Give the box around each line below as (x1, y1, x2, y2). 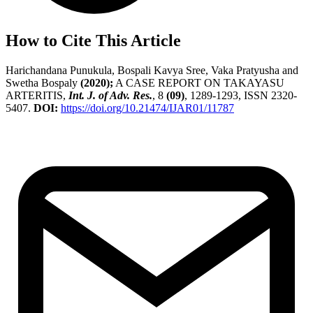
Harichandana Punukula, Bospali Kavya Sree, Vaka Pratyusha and (6, 64, 298, 77)
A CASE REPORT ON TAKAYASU (113, 77, 284, 89)
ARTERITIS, (6, 89, 68, 102)
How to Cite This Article (6, 31, 181, 50)
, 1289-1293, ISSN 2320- (184, 89, 297, 102)
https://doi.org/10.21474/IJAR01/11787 (61, 102, 234, 115)
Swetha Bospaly (6, 77, 80, 89)
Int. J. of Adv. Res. (68, 89, 152, 102)
